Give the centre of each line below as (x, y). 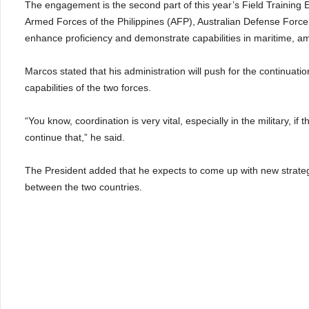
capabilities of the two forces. (88, 88)
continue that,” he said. (75, 137)
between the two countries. (83, 187)
